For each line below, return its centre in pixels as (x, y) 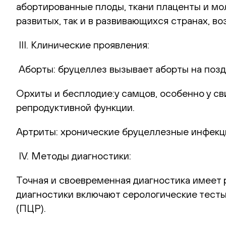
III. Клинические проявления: (83, 44)
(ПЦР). (31, 208)
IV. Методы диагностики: (74, 155)
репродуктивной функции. (75, 107)
